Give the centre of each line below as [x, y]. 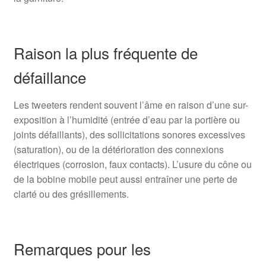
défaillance [50, 77]
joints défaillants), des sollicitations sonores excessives [129, 135]
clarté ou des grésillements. [71, 194]
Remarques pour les [82, 249]
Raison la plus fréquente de [105, 53]
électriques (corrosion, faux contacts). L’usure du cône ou [132, 164]
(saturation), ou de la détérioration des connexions [118, 150]
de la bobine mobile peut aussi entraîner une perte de [125, 179]
